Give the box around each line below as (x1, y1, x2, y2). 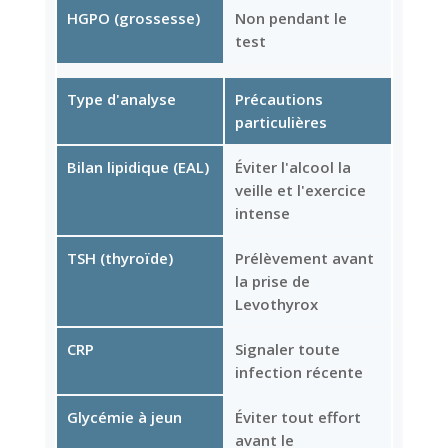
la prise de (234, 270, 310, 291)
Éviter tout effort (234, 406, 361, 427)
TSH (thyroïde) (66, 247, 173, 268)
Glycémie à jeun (66, 406, 182, 427)
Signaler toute (234, 338, 340, 359)
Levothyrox (234, 293, 318, 314)
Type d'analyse (66, 88, 176, 109)
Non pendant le (234, 7, 347, 28)
